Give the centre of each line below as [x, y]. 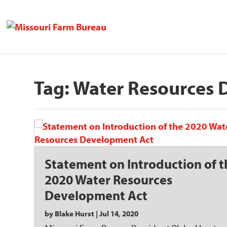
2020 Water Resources [109, 179]
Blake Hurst [75, 213]
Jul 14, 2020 [119, 213]
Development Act [96, 195]
